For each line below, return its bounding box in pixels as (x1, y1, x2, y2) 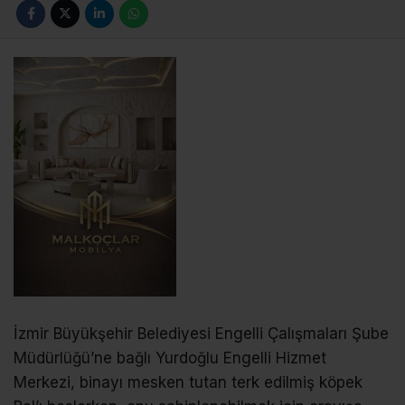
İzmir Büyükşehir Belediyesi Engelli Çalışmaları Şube (14, 324, 389, 343)
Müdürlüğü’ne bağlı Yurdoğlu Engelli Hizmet (14, 348, 326, 367)
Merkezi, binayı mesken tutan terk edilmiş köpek (14, 372, 363, 391)
